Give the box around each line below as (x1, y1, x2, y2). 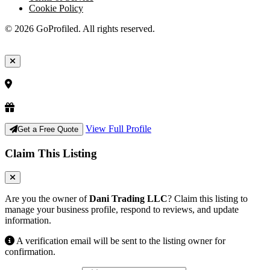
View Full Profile (86, 123, 151, 134)
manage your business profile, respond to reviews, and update (5, 204, 239, 215)
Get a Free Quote (17, 124, 78, 134)
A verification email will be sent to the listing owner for (14, 236, 225, 246)
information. (5, 215, 51, 226)
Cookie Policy (29, 2, 83, 13)
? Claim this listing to (168, 193, 248, 204)
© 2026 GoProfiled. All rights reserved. (5, 23, 155, 34)
